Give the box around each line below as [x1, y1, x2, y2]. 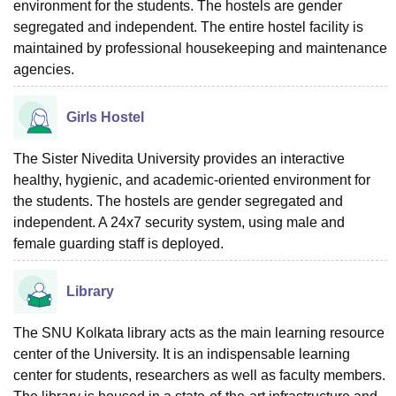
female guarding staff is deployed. [13, 235, 227, 251]
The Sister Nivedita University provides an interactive [13, 150, 345, 166]
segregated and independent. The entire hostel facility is [13, 19, 363, 34]
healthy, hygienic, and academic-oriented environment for [13, 171, 370, 187]
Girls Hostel [66, 109, 144, 125]
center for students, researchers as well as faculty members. [13, 367, 385, 383]
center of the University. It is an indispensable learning [13, 346, 350, 362]
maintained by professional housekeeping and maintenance [13, 40, 387, 56]
